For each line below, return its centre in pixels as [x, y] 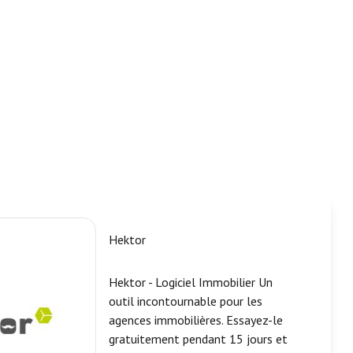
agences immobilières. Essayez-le [196, 320]
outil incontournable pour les [186, 301]
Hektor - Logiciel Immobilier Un [191, 282]
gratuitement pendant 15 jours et [198, 339]
